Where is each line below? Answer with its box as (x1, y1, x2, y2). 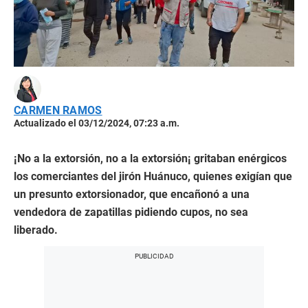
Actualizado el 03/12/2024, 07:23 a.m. (14, 118, 179, 129)
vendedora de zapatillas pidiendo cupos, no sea (14, 206, 248, 219)
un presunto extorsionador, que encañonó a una (14, 188, 250, 201)
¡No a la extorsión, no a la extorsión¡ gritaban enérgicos (14, 152, 287, 166)
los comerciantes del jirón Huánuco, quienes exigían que (14, 170, 292, 184)
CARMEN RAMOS (14, 104, 102, 118)
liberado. (14, 223, 58, 237)
